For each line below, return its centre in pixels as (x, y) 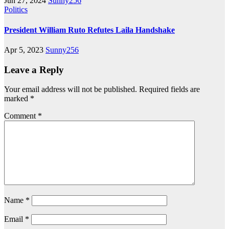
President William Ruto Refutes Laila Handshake (89, 30)
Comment (21, 116)
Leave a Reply (34, 70)
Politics (16, 10)
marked (17, 99)
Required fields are (169, 89)
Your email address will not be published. (71, 89)
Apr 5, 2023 (25, 50)
